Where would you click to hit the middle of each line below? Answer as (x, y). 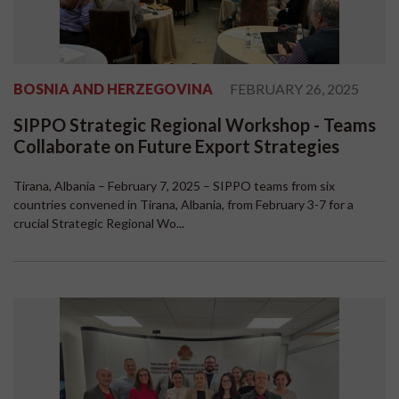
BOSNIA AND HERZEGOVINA (113, 89)
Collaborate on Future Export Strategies (176, 147)
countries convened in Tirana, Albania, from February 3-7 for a (183, 205)
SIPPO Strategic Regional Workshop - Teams (195, 125)
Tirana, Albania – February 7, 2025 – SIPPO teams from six (174, 186)
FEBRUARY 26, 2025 (294, 89)
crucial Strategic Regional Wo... (99, 224)
